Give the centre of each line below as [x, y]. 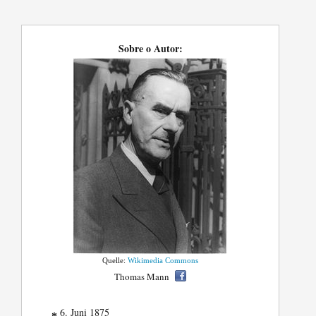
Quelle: [115, 261]
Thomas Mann [142, 277]
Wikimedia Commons [163, 261]
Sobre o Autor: [150, 49]
